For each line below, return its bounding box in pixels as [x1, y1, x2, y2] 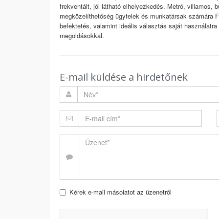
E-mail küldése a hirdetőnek [60, 70, 188, 84]
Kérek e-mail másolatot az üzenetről [69, 187, 172, 197]
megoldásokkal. [60, 31, 104, 40]
